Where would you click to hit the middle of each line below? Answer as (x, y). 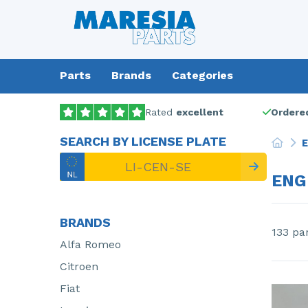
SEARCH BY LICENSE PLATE (143, 141)
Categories (202, 75)
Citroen (79, 266)
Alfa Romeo (90, 244)
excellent (200, 112)
